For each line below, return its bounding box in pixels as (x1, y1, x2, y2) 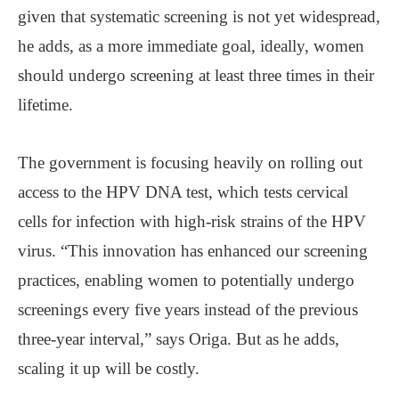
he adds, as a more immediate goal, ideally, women (18, 36, 364, 55)
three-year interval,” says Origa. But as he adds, (18, 329, 339, 348)
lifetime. (18, 94, 73, 114)
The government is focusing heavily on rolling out (18, 152, 362, 172)
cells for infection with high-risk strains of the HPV (18, 211, 366, 231)
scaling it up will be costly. (18, 358, 199, 378)
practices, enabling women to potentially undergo (18, 270, 354, 289)
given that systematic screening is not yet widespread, (18, 6, 380, 26)
